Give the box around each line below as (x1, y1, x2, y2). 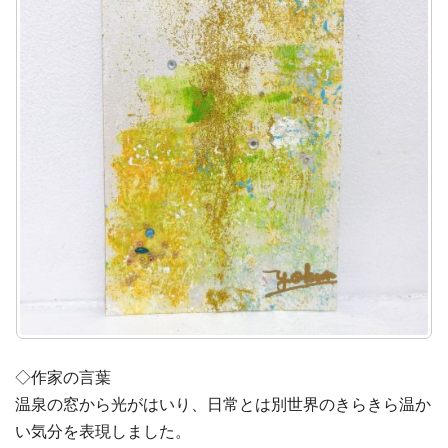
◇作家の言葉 (15, 369, 111, 386)
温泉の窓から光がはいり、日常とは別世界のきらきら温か (15, 396, 431, 413)
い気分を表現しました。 (15, 423, 191, 440)
